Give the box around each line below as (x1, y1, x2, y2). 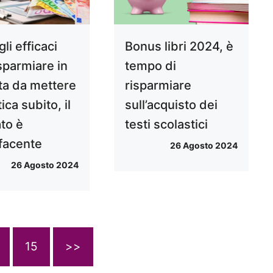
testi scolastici (124, 117, 208, 132)
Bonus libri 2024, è (124, 39, 233, 54)
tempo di (124, 58, 176, 74)
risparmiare (124, 78, 191, 93)
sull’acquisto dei (124, 97, 218, 113)
